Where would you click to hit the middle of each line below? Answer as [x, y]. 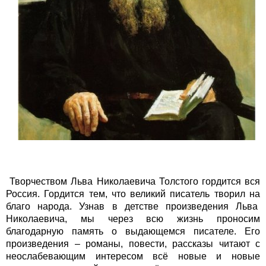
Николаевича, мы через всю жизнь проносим [133, 219]
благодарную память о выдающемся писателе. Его [133, 232]
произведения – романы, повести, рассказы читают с [133, 244]
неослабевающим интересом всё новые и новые [133, 256]
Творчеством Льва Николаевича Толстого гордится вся [133, 182]
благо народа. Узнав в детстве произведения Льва [133, 207]
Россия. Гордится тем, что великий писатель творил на [133, 194]
